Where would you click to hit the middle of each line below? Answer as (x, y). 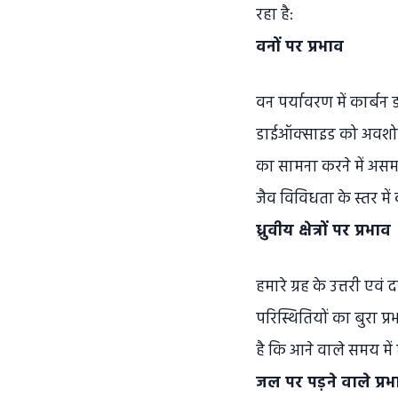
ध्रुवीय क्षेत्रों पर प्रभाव (323, 231)
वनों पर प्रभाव (300, 48)
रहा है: (275, 16)
